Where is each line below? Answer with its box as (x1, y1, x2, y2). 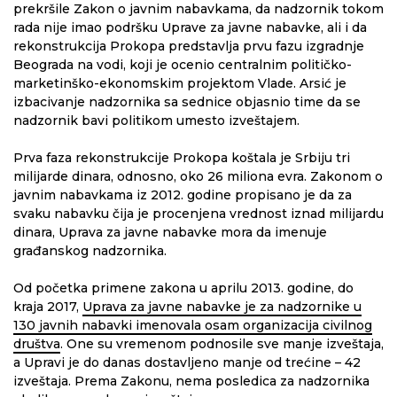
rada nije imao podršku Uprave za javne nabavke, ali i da (13, 19, 367, 35)
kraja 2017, (13, 299, 82, 315)
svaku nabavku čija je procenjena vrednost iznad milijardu (13, 206, 384, 222)
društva (13, 336, 60, 352)
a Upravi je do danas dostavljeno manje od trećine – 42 (13, 354, 361, 370)
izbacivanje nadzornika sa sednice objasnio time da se (13, 94, 361, 110)
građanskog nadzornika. (13, 243, 167, 259)
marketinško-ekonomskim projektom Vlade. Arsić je (13, 75, 346, 91)
